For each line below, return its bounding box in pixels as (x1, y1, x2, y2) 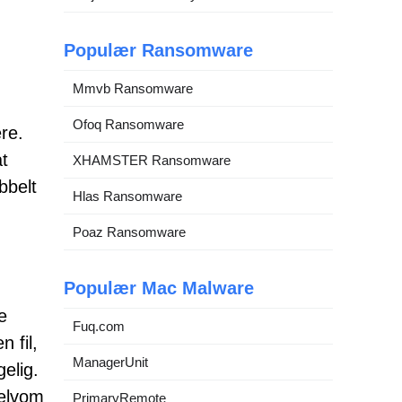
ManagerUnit (73, 354, 148, 370)
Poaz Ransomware (73, 224, 186, 240)
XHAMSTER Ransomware (73, 153, 231, 168)
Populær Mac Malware (64, 278, 254, 298)
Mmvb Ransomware (73, 81, 193, 96)
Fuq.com (73, 319, 125, 334)
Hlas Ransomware (73, 188, 182, 204)
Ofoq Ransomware (73, 117, 184, 132)
